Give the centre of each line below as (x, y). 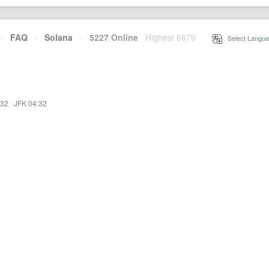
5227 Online (110, 37)
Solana (59, 37)
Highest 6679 (171, 37)
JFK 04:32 (30, 103)
